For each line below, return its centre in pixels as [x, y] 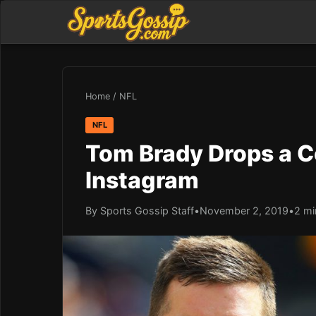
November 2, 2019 [244, 210]
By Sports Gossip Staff [140, 210]
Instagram [142, 180]
